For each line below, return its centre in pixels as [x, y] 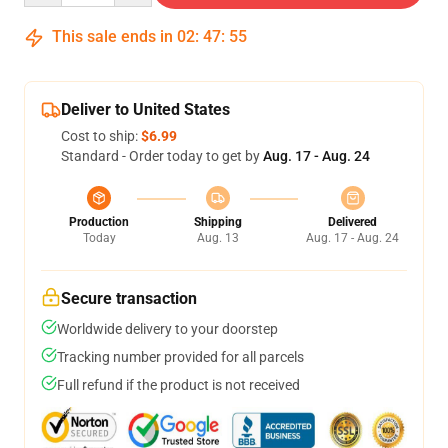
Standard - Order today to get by [162, 156]
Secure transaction [129, 299]
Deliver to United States [145, 110]
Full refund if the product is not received [178, 385]
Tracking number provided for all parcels [180, 357]
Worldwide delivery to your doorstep [167, 329]
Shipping [217, 222]
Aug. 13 [217, 238]
